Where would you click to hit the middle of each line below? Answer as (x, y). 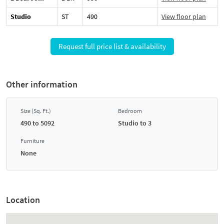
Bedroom (130, 110)
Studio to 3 (135, 123)
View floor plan (184, 16)
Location (23, 199)
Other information (42, 84)
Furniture (32, 140)
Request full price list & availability (148, 46)
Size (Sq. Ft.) (36, 110)
